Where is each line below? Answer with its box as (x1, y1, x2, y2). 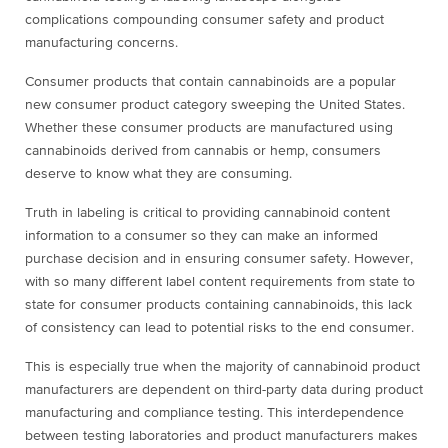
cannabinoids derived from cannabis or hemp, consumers (25, 144, 381, 159)
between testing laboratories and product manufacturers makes (25, 429, 418, 444)
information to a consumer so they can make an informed (25, 229, 378, 244)
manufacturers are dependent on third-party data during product (25, 383, 423, 398)
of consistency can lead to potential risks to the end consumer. (25, 321, 414, 336)
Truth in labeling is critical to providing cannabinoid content (25, 206, 390, 221)
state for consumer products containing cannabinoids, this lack (25, 298, 412, 313)
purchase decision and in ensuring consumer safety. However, (25, 252, 413, 267)
